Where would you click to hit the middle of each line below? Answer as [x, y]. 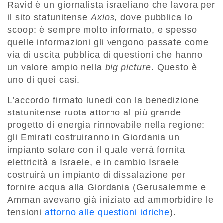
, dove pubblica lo [154, 17]
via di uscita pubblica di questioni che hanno [105, 55]
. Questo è [174, 67]
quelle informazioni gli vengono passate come [108, 42]
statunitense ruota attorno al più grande [94, 112]
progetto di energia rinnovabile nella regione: [106, 125]
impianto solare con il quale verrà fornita [96, 150]
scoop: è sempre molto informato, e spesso [102, 30]
